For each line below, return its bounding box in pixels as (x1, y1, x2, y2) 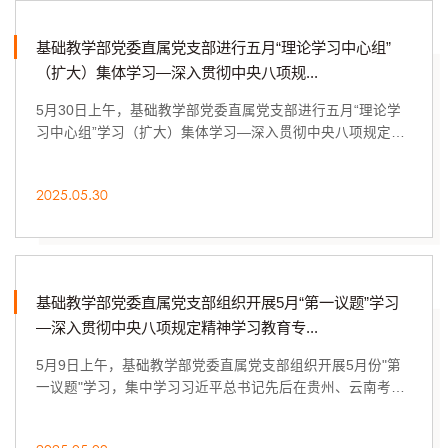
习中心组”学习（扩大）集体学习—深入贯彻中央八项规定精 (36, 125, 406, 141)
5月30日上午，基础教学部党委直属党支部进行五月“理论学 (36, 103, 402, 119)
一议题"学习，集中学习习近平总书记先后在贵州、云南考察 (36, 380, 406, 396)
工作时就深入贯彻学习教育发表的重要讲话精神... (36, 402, 343, 418)
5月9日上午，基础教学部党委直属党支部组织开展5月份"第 (36, 358, 402, 374)
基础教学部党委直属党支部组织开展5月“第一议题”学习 (36, 294, 400, 312)
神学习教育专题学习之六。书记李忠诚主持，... (36, 147, 329, 163)
